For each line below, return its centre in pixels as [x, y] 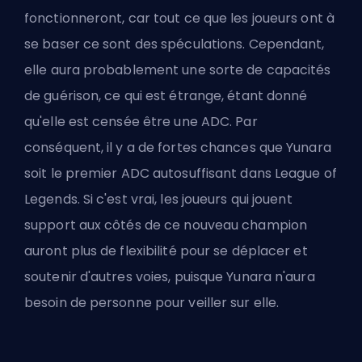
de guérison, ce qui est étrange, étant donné [166, 95]
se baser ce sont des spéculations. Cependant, [175, 44]
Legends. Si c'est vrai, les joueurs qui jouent [158, 199]
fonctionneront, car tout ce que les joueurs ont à [179, 18]
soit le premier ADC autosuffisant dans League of [181, 173]
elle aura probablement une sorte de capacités [178, 69]
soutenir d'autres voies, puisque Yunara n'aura [170, 276]
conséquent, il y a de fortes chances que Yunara [178, 147]
